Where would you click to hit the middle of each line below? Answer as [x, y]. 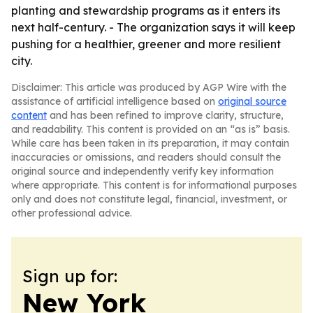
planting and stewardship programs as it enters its [146, 10]
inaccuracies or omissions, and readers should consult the [146, 157]
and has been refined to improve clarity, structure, [165, 115]
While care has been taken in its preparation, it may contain [150, 143]
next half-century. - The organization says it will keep [153, 27]
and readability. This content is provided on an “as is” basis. [151, 129]
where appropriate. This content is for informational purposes [154, 185]
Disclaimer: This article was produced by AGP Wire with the [149, 87]
